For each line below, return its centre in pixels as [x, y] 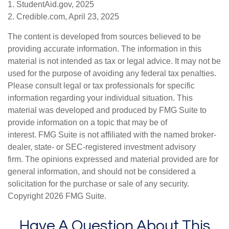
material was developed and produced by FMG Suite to [107, 110]
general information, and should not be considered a [102, 171]
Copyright [26, 196]
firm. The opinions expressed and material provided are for [113, 159]
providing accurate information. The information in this [105, 49]
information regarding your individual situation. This [100, 98]
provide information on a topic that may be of [87, 122]
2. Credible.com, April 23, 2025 [63, 17]
